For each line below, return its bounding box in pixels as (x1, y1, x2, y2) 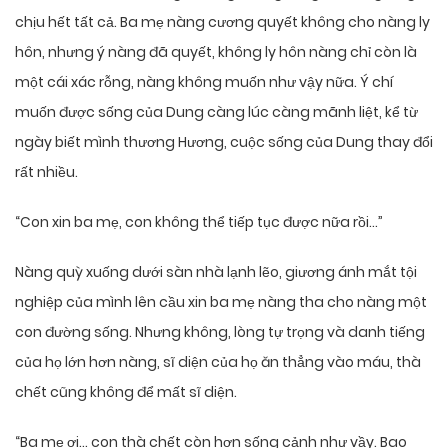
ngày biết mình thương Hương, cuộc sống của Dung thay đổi (15, 132, 433, 153)
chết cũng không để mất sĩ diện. (15, 382, 237, 403)
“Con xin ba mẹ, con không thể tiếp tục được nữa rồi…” (15, 212, 383, 233)
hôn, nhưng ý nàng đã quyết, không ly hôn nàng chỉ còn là (15, 42, 417, 63)
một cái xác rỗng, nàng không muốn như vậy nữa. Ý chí (15, 72, 393, 93)
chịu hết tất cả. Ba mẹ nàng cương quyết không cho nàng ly (15, 12, 430, 33)
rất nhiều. (15, 162, 78, 183)
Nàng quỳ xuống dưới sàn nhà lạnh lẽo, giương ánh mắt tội (15, 262, 417, 283)
